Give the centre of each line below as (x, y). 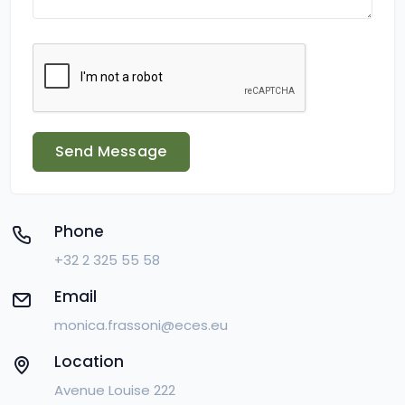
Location (89, 362)
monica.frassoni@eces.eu (141, 325)
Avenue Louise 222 (115, 391)
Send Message (111, 152)
